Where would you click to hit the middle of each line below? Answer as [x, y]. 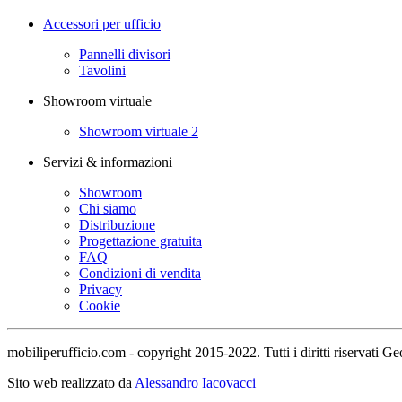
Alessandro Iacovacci [195, 382]
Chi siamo [108, 208]
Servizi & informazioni [108, 162]
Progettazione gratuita [140, 240]
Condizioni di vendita [140, 273]
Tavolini [102, 70]
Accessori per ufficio [102, 23]
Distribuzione [117, 224]
